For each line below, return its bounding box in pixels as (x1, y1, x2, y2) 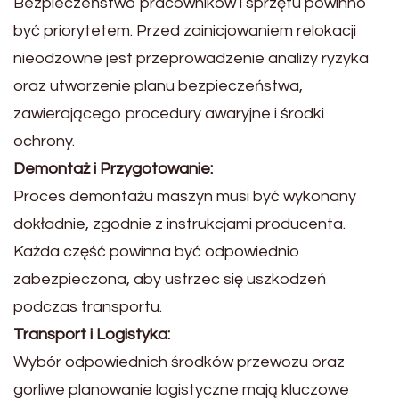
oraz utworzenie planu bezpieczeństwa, (13, 77, 303, 94)
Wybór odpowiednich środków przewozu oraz (13, 353, 345, 370)
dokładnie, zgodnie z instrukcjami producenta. (13, 215, 346, 232)
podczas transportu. (13, 297, 162, 315)
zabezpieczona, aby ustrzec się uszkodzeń (13, 270, 326, 288)
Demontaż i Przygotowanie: (13, 159, 213, 177)
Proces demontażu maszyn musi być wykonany (13, 187, 356, 205)
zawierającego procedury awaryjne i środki (13, 104, 324, 122)
